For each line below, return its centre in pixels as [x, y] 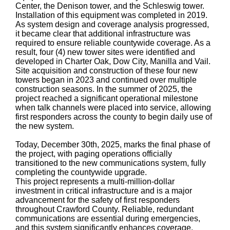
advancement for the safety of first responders [98, 200]
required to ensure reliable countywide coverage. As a [113, 43]
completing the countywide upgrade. [81, 172]
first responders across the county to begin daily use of [114, 117]
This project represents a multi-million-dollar [95, 181]
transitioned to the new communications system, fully [111, 163]
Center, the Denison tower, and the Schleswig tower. [110, 6]
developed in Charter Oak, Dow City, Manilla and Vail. [113, 61]
